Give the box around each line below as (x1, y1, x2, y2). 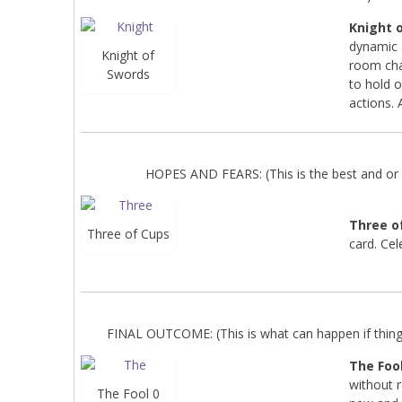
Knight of (101, 46, 155, 64)
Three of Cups (86, 224, 170, 242)
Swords (106, 65, 150, 83)
